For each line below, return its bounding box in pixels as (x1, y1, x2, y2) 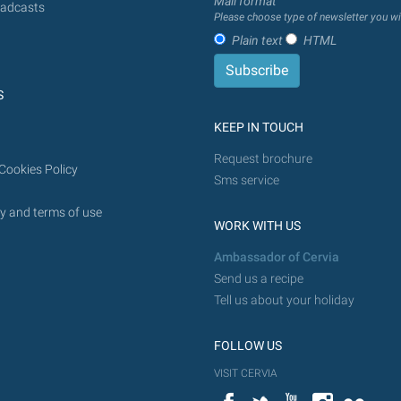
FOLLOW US (214, 338, 282, 354)
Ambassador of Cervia (214, 250, 339, 266)
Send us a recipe (214, 271, 303, 287)
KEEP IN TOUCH (214, 120, 303, 136)
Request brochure (214, 151, 312, 167)
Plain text (232, 32, 284, 47)
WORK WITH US (214, 218, 301, 235)
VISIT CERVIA (214, 366, 277, 380)
